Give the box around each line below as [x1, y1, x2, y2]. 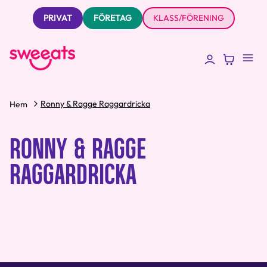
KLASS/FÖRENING [153, 13, 224, 23]
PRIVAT [43, 13, 72, 23]
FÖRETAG [93, 13, 132, 23]
